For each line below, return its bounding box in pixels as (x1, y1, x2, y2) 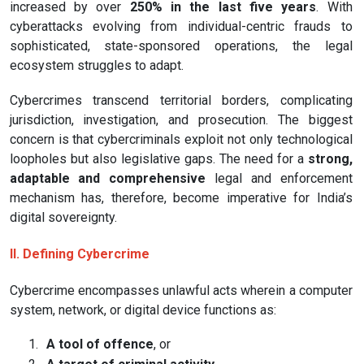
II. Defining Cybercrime (9, 245, 149, 262)
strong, (307, 150, 353, 167)
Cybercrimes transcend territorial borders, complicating (9, 92, 353, 108)
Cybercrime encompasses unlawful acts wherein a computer (9, 283, 353, 299)
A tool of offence (46, 336, 154, 353)
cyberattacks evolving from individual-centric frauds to (9, 19, 353, 35)
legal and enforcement (206, 170, 353, 186)
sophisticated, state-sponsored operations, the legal (9, 38, 353, 54)
